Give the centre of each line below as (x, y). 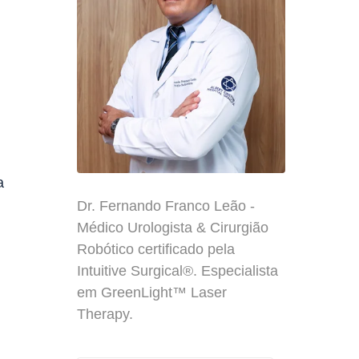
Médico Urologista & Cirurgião (173, 227)
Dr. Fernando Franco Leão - (166, 206)
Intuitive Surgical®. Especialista (177, 270)
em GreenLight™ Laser (152, 292)
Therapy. (105, 314)
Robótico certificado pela (156, 249)
